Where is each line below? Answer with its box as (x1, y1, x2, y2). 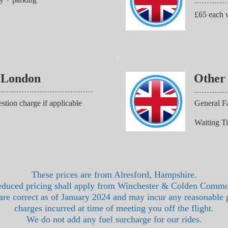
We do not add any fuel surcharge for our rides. (26, 214, 202, 224)
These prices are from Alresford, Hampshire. (31, 169, 197, 180)
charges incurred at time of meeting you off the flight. (14, 203, 214, 213)
